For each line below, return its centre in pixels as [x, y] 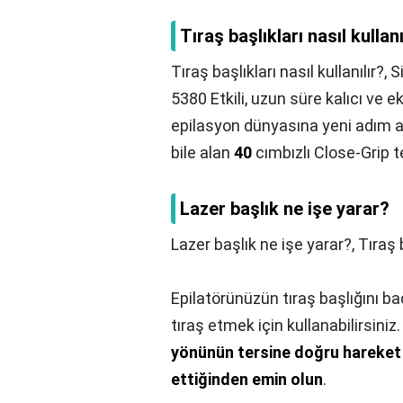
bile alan [202, 153]
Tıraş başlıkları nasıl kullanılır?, [281, 72]
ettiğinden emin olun [247, 380]
